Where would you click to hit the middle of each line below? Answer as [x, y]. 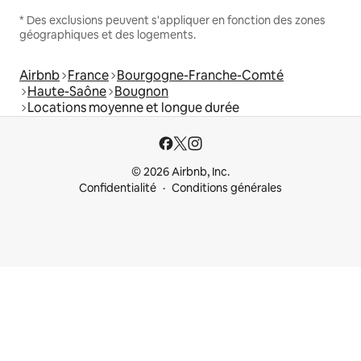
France [88, 75]
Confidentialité [118, 188]
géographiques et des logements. [108, 34]
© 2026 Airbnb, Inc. [180, 172]
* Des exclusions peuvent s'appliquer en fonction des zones [172, 20]
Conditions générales [227, 188]
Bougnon [141, 91]
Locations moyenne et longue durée [133, 107]
